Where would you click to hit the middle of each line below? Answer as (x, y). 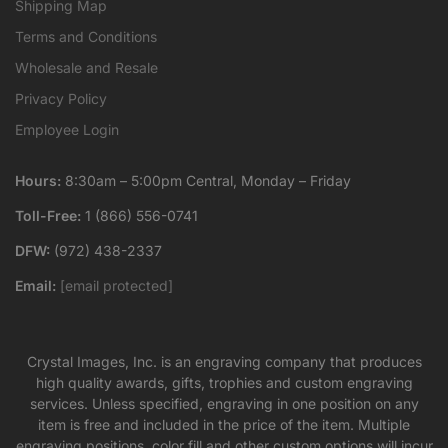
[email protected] (116, 286)
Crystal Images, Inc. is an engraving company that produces (224, 362)
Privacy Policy (61, 99)
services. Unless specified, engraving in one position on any (224, 404)
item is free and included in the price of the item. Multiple (224, 425)
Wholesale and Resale (86, 68)
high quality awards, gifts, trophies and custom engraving (224, 383)
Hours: (38, 181)
